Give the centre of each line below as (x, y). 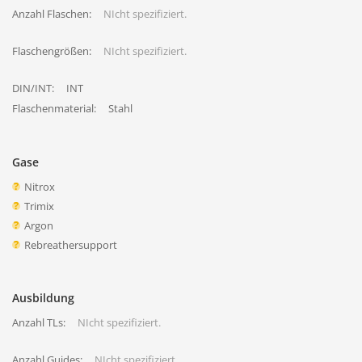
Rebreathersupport (71, 245)
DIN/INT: (33, 88)
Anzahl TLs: (39, 322)
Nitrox (40, 187)
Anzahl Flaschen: (52, 14)
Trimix (39, 206)
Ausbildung (43, 298)
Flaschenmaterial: (54, 108)
